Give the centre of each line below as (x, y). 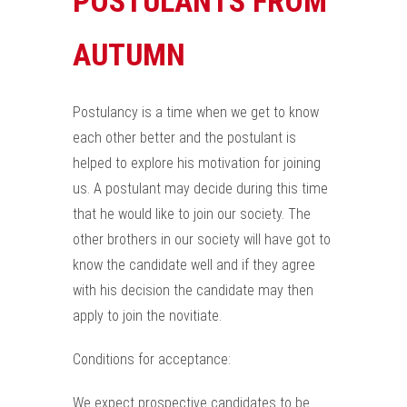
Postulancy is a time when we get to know (196, 112)
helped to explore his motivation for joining (197, 163)
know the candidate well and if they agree (194, 265)
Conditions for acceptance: (152, 359)
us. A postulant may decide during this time (200, 189)
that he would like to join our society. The (192, 214)
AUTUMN (129, 55)
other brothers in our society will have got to (202, 239)
